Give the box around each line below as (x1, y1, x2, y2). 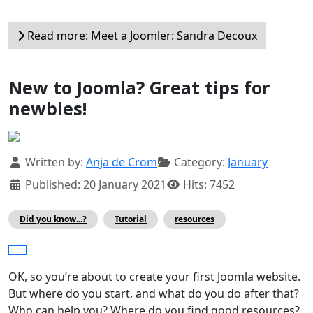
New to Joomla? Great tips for (8, 75, 270, 100)
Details (8, 154, 47, 170)
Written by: (22, 154, 86, 170)
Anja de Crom (86, 154, 157, 170)
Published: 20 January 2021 (25, 177, 166, 193)
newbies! (8, 96, 87, 121)
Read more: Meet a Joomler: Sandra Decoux (24, 28, 257, 44)
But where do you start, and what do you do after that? (8, 286, 299, 302)
